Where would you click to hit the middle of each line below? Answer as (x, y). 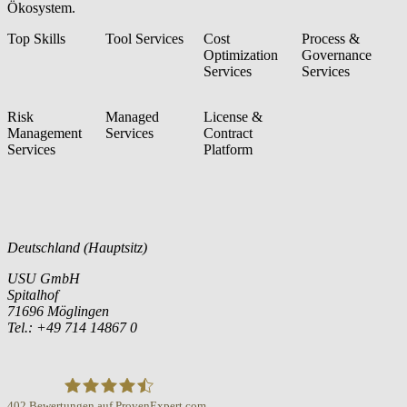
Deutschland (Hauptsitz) (77, 248)
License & (233, 117)
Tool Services (144, 39)
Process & (331, 39)
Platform (228, 150)
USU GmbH (44, 279)
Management (45, 134)
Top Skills (36, 39)
